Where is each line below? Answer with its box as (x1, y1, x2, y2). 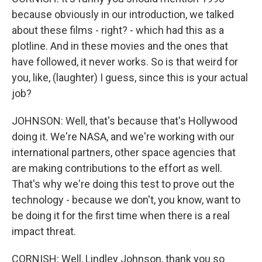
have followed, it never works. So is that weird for (12, 56, 238, 68)
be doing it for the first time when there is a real (12, 209, 230, 222)
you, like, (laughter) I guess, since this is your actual (12, 71, 248, 84)
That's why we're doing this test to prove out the (12, 178, 235, 190)
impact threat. (12, 225, 76, 237)
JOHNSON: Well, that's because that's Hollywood (12, 115, 237, 127)
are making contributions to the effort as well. (12, 162, 222, 174)
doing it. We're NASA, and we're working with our (12, 130, 235, 143)
